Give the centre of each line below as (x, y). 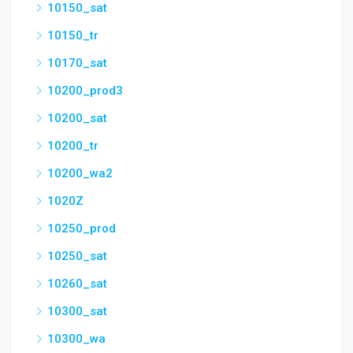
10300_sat (77, 311)
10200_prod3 (85, 91)
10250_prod (82, 229)
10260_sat (77, 284)
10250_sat (77, 256)
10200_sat (77, 118)
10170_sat (77, 63)
